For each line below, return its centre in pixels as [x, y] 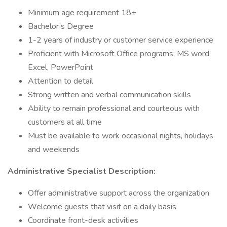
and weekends [54, 149]
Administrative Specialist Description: [82, 171]
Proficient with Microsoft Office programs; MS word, [119, 54]
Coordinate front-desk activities [83, 220]
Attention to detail [61, 81]
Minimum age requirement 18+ [82, 13]
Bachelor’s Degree [61, 26]
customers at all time [65, 122]
